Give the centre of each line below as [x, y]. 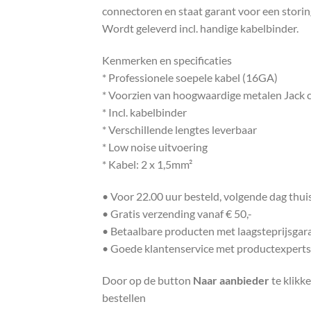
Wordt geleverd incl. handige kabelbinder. [200, 28]
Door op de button [148, 280]
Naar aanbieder [231, 280]
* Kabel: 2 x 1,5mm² [147, 164]
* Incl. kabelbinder [144, 112]
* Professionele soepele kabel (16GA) [190, 77]
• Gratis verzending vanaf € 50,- [177, 213]
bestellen [124, 297]
